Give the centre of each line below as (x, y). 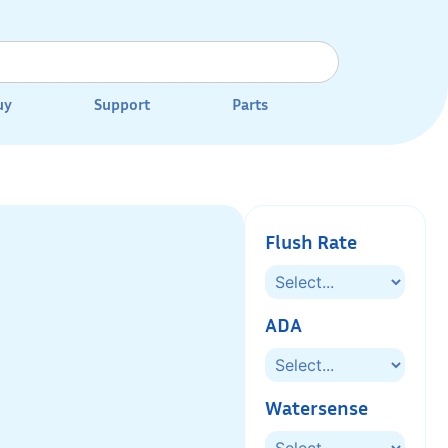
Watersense (316, 407)
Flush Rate (311, 241)
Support (122, 104)
